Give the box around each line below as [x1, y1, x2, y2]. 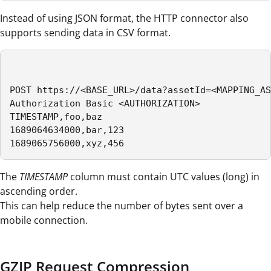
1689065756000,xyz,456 [10, 138, 129, 149]
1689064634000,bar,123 [10, 125, 124, 136]
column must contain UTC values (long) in [68, 170, 260, 184]
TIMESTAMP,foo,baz [10, 111, 102, 123]
